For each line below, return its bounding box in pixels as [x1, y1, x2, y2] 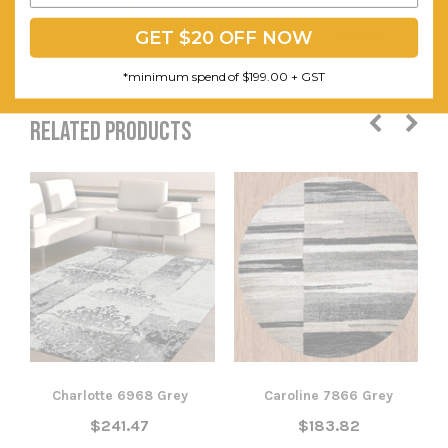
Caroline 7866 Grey [264, 386, 393, 404]
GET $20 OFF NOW [134, 26, 314, 49]
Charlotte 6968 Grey [51, 386, 188, 404]
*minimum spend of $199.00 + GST [122, 68, 326, 84]
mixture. [337, 27, 391, 45]
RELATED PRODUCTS [30, 116, 191, 148]
